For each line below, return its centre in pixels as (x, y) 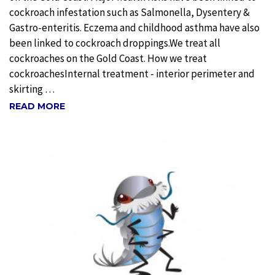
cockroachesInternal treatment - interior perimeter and (132, 74)
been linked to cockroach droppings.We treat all (115, 43)
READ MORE (37, 106)
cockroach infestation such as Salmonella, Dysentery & (130, 13)
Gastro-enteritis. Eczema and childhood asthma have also (134, 28)
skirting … (32, 89)
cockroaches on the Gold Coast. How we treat (108, 59)
